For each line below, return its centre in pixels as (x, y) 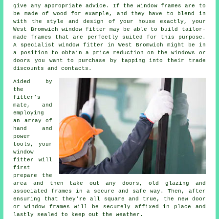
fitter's (27, 97)
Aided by (33, 81)
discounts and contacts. (53, 68)
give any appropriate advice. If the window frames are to (109, 6)
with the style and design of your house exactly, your (109, 21)
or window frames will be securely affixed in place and (109, 207)
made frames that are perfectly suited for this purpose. (109, 37)
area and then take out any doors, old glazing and (109, 183)
